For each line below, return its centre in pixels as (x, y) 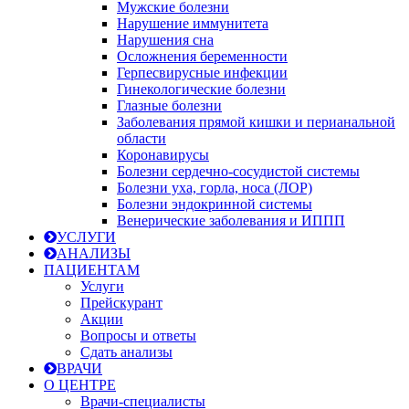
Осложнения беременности (202, 56)
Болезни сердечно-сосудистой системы (238, 171)
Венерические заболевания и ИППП (231, 220)
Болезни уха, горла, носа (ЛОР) (215, 188)
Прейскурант (121, 303)
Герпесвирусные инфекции (202, 73)
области (142, 138)
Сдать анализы (126, 352)
